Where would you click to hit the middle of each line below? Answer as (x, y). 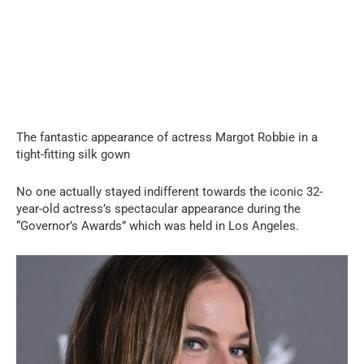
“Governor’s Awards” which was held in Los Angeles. (158, 225)
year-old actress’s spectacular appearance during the (158, 208)
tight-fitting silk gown (73, 154)
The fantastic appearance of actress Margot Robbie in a (167, 137)
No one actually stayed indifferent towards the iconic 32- (169, 191)
